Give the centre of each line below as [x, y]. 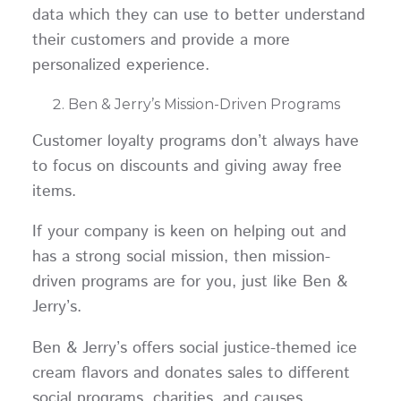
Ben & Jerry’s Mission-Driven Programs [207, 105]
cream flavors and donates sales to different [191, 374]
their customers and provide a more [161, 41]
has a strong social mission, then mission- [181, 257]
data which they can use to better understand [198, 16]
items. [59, 191]
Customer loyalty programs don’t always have [195, 141]
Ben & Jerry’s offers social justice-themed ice [194, 349]
